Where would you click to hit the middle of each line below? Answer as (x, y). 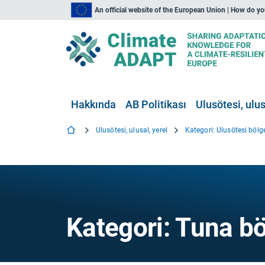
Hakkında (93, 104)
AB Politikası (156, 104)
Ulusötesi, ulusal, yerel (132, 130)
